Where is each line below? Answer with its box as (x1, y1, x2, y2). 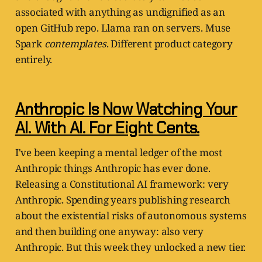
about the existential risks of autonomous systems (15, 209, 247, 223)
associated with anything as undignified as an (15, 5, 226, 19)
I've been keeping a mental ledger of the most (15, 146, 223, 160)
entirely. (15, 53, 53, 67)
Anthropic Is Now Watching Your (15, 99, 237, 120)
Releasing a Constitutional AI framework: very (15, 177, 229, 191)
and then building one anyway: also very (15, 225, 204, 239)
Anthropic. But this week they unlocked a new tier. (15, 240, 246, 254)
